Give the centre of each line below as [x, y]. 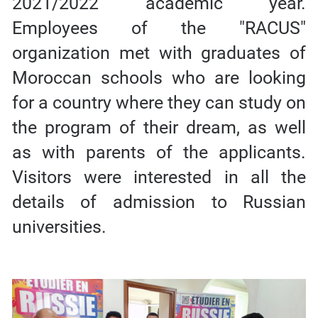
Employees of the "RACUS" [159, 28]
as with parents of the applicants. [159, 152]
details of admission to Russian [159, 202]
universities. [59, 226]
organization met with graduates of [159, 53]
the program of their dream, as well [159, 127]
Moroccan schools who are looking [159, 77]
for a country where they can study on [159, 102]
